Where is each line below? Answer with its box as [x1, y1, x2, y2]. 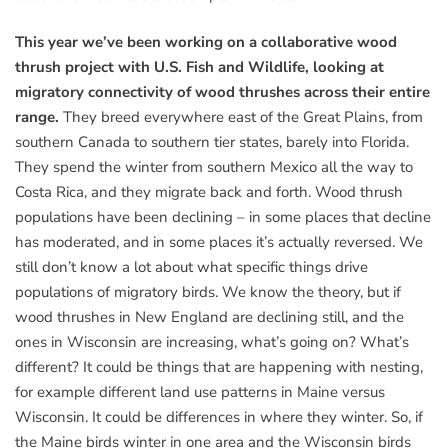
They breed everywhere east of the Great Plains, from [63, 107, 423, 128]
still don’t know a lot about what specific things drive [15, 257, 368, 278]
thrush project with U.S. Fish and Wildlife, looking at [15, 57, 384, 78]
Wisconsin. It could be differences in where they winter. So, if [15, 407, 423, 428]
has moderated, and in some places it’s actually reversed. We [15, 232, 423, 253]
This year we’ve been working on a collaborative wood [15, 32, 397, 53]
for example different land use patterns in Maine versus [15, 382, 385, 403]
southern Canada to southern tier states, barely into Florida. [15, 132, 409, 153]
